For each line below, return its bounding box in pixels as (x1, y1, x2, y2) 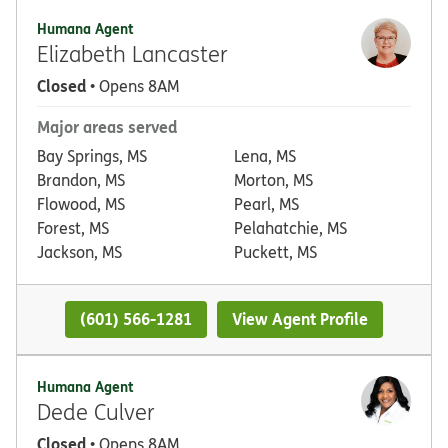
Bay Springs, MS (37, 145, 147, 168)
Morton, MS (234, 169, 313, 192)
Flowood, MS (37, 193, 125, 216)
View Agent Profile (232, 307, 369, 331)
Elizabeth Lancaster (37, 39, 228, 69)
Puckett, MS (234, 241, 317, 264)
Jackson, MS (37, 241, 122, 264)
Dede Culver (37, 397, 155, 427)
